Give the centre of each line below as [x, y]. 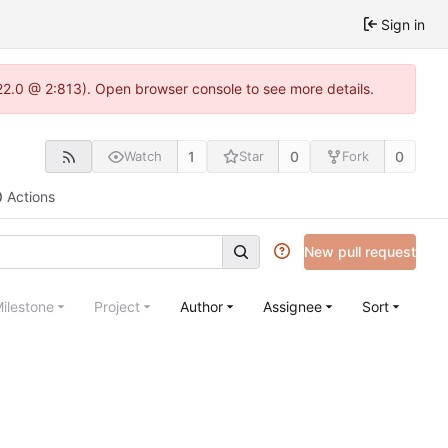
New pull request [360, 251]
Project [117, 306]
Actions [30, 197]
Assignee [292, 306]
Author [201, 306]
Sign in [403, 24]
